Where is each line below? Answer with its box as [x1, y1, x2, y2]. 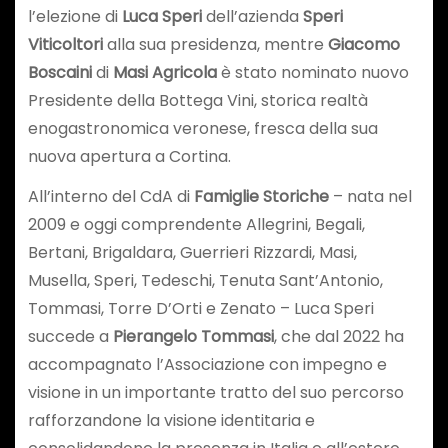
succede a [27, 325, 113, 349]
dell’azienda [205, 4, 303, 28]
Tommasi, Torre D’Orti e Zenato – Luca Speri [27, 297, 374, 321]
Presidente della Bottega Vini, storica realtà [27, 88, 368, 112]
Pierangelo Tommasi [112, 325, 274, 349]
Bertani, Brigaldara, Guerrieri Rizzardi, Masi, [27, 241, 357, 265]
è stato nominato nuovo [220, 60, 409, 84]
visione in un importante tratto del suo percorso [27, 381, 404, 405]
